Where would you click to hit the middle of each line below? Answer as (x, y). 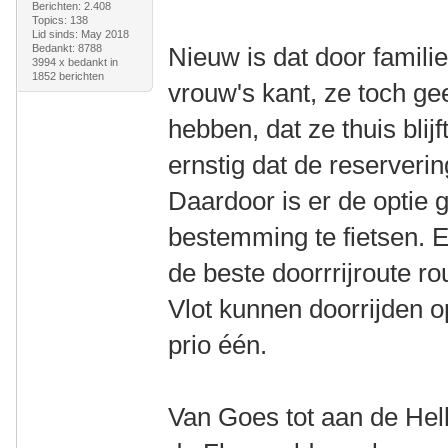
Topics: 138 (59, 20)
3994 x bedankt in (74, 62)
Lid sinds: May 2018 (80, 34)
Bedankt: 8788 (66, 48)
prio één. (218, 345)
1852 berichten (67, 76)
